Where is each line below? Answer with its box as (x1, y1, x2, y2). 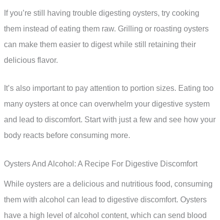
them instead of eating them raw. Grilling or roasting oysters (4, 24, 209, 33)
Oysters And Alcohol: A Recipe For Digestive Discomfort (4, 159, 197, 168)
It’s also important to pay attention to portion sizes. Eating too (4, 84, 214, 93)
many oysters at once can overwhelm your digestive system (4, 100, 210, 109)
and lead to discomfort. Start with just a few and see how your (4, 115, 216, 124)
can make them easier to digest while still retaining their (4, 40, 196, 49)
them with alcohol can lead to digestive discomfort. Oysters (4, 195, 207, 204)
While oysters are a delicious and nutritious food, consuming (4, 179, 213, 188)
